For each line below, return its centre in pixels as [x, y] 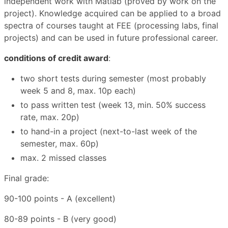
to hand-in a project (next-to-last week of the [109, 131]
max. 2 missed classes [63, 158]
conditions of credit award [56, 58]
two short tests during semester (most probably [113, 78]
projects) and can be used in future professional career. [111, 37]
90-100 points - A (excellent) [60, 198]
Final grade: [26, 178]
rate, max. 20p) [50, 117]
